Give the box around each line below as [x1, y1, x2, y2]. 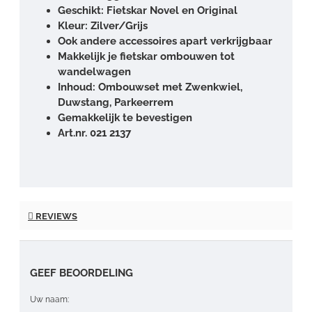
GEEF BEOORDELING [30, 266, 133, 279]
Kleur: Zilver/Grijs [58, 19, 148, 32]
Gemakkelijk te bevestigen [58, 111, 192, 124]
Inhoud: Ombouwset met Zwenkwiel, [58, 80, 242, 93]
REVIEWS [33, 210, 77, 221]
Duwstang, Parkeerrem [58, 95, 173, 109]
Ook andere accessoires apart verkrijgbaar [58, 34, 272, 47]
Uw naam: [30, 294, 69, 304]
